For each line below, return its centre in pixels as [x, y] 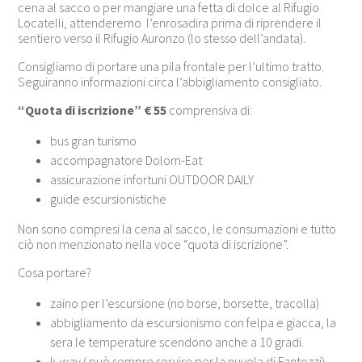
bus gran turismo [94, 141]
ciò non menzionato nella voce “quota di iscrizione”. [154, 244]
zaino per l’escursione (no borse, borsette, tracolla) [185, 303]
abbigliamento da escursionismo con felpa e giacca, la [194, 323]
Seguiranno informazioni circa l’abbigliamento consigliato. [170, 82]
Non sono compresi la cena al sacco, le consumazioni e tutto [177, 229]
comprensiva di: [210, 110]
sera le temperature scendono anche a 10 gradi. [177, 342]
